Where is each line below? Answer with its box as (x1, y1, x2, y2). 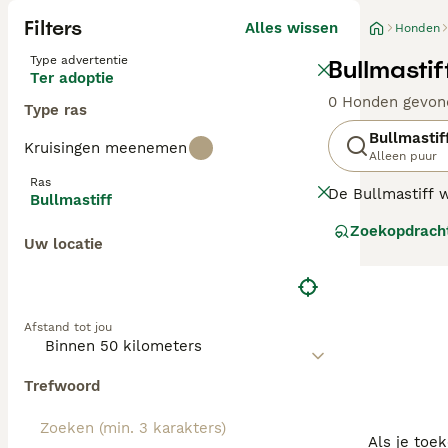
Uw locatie (24, 235, 103, 253)
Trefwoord (24, 377, 100, 395)
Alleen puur (369, 149, 437, 163)
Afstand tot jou (24, 320, 112, 334)
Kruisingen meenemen (24, 139, 187, 157)
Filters (24, 15, 82, 41)
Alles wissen (245, 19, 338, 37)
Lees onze (328, 265, 408, 283)
